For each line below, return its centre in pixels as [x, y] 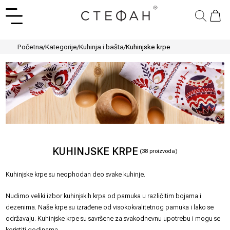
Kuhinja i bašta [101, 47]
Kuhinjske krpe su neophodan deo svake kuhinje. [76, 174]
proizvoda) [163, 151]
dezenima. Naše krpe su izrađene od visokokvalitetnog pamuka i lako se [110, 207]
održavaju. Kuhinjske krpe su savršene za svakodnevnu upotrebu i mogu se [113, 218]
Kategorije [61, 47]
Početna [30, 47]
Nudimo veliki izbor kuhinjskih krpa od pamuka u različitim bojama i [104, 196]
